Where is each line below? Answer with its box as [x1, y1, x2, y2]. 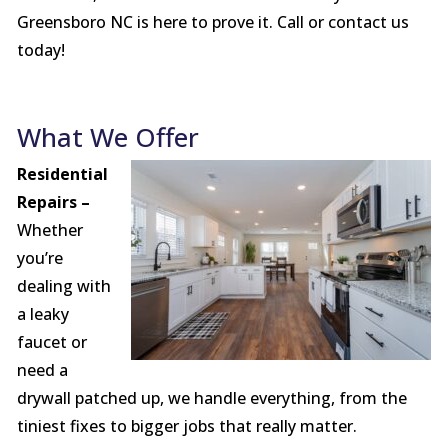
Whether [16, 219, 83, 242]
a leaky [16, 303, 69, 326]
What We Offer [16, 119, 199, 156]
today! [16, 39, 65, 62]
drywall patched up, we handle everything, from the [16, 387, 407, 410]
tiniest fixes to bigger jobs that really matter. [16, 415, 357, 438]
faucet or [16, 331, 87, 354]
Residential [16, 163, 108, 186]
